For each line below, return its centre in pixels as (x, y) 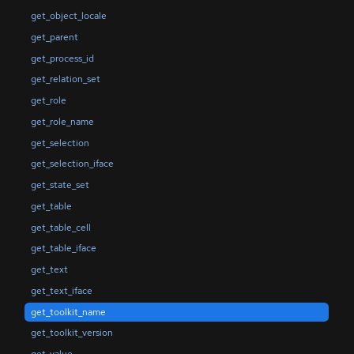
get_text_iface (61, 290)
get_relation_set (65, 79)
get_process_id (62, 58)
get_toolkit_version (72, 333)
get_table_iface (63, 249)
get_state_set (60, 185)
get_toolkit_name (68, 312)
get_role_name (62, 121)
